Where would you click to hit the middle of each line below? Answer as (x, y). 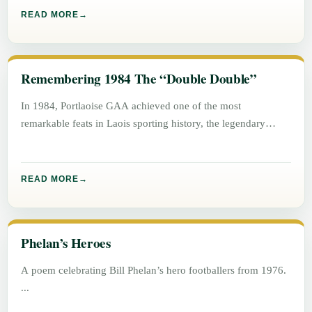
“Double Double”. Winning (82, 141)
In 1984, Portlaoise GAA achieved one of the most (131, 106)
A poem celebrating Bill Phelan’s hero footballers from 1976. (154, 270)
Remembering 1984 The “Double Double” (139, 79)
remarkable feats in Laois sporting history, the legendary (143, 123)
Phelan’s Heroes (66, 243)
